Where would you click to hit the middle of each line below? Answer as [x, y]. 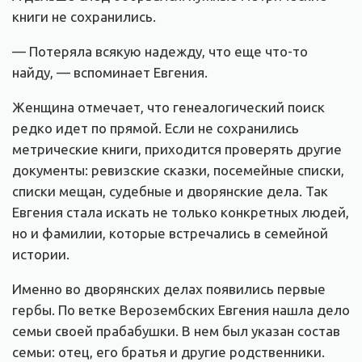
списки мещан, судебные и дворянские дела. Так [170, 192]
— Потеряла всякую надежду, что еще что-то [160, 52]
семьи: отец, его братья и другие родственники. [168, 352]
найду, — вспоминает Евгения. [110, 73]
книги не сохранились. [84, 17]
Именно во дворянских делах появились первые [169, 289]
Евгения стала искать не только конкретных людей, [181, 213]
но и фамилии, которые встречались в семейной [170, 234]
